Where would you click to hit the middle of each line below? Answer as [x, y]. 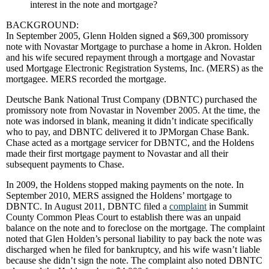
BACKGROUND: [42, 25]
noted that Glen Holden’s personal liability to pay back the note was [134, 239]
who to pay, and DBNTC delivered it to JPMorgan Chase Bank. [128, 132]
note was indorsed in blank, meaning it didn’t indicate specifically [130, 121]
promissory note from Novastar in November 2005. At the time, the [133, 110]
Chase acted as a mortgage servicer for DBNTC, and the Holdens [130, 143]
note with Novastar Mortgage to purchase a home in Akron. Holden [134, 47]
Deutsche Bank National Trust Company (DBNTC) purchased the [131, 99]
